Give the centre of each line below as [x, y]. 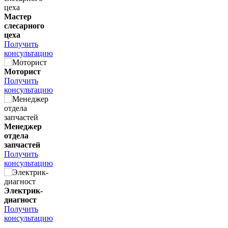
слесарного [24, 26]
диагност [20, 200]
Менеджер [23, 127]
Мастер [18, 17]
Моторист [22, 72]
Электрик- [23, 191]
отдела [16, 136]
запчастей [22, 145]
